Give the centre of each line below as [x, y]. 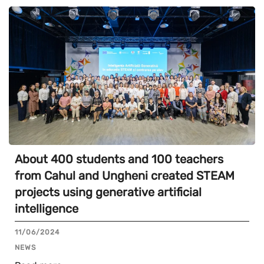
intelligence [47, 209]
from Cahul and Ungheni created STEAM [125, 176]
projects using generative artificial [108, 192]
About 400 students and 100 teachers [119, 159]
